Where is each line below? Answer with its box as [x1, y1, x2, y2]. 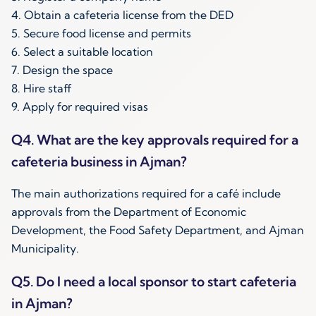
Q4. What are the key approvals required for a [11, 131, 298, 149]
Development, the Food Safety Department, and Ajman [11, 223, 304, 238]
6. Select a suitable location [11, 44, 156, 59]
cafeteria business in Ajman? [11, 153, 187, 171]
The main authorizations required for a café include [11, 186, 281, 201]
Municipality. [11, 241, 79, 256]
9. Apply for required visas [11, 99, 148, 114]
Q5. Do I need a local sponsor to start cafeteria [11, 273, 296, 291]
